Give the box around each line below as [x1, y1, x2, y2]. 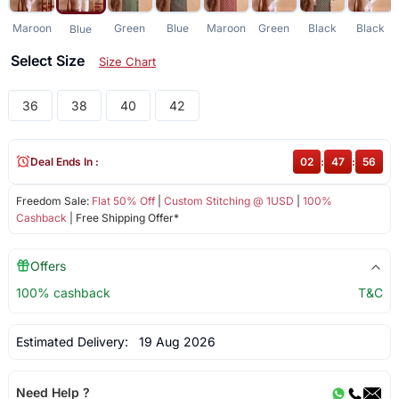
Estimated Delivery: [15, 333, 132, 349]
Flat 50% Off [91, 193, 155, 208]
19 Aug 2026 [131, 333, 216, 349]
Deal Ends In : [29, 154, 99, 168]
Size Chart [98, 53, 156, 69]
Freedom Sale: [15, 193, 92, 208]
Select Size [10, 51, 88, 69]
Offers [29, 257, 66, 273]
